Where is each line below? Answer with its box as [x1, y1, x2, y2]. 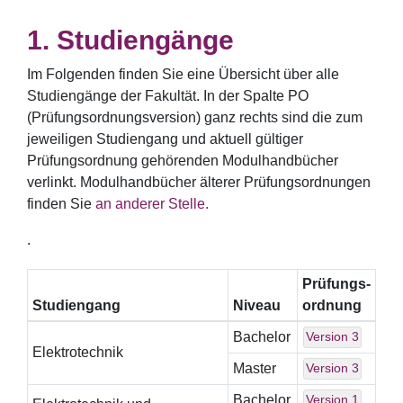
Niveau [232, 298, 281, 313]
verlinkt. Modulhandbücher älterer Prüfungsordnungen [27, 175, 371, 190]
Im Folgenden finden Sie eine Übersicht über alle [27, 67, 339, 82]
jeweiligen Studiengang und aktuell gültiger [27, 131, 303, 147]
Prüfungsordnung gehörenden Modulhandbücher [27, 153, 338, 168]
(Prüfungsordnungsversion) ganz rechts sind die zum [27, 110, 363, 125]
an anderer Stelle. [95, 196, 209, 211]
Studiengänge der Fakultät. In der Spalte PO [27, 88, 309, 103]
